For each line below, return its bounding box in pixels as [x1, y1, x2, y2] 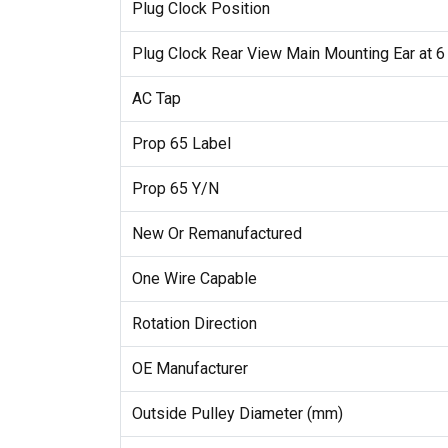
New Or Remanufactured [131, 223, 302, 243]
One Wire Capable [131, 268, 257, 288]
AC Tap [131, 88, 181, 108]
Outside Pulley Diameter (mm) [131, 403, 343, 423]
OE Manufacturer [131, 358, 248, 378]
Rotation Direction [131, 313, 257, 333]
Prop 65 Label [131, 133, 231, 153]
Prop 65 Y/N [131, 178, 219, 198]
